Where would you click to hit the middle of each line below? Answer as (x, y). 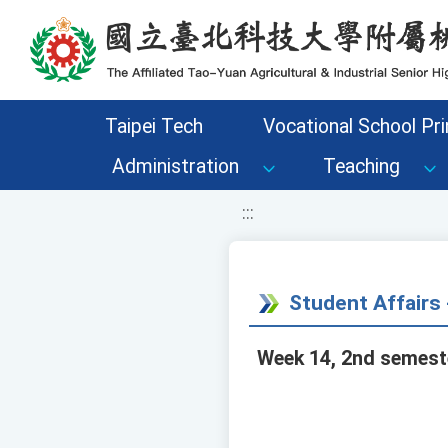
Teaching (361, 166)
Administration (175, 166)
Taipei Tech (153, 126)
